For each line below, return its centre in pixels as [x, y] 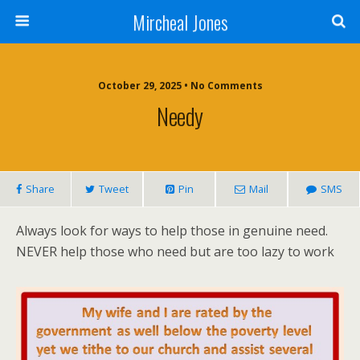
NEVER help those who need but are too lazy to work [175, 252]
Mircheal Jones [180, 22]
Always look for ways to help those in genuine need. [172, 231]
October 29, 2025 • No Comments [180, 86]
